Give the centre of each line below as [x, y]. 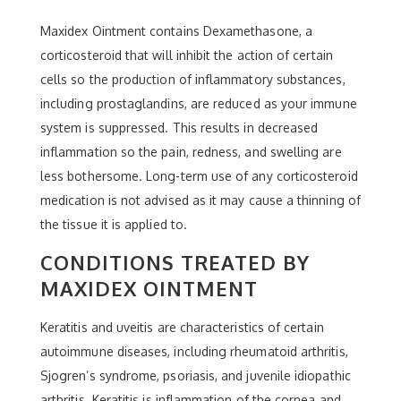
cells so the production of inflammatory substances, [193, 79]
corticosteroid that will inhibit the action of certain [187, 55]
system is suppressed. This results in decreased [179, 128]
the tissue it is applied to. [114, 224]
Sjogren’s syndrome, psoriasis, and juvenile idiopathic [196, 375]
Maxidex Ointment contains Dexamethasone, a [176, 31]
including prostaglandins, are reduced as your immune [199, 103]
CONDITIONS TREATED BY [175, 262]
